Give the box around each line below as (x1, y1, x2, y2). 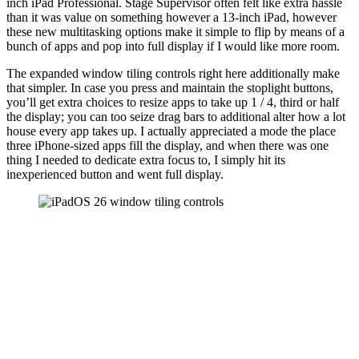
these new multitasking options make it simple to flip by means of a (6, 24, 345, 38)
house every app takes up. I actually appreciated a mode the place (6, 123, 336, 138)
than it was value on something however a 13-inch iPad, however (6, 10, 337, 24)
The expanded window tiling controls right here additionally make (6, 66, 340, 80)
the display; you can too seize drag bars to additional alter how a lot (6, 109, 345, 123)
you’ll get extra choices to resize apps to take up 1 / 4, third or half (6, 95, 339, 109)
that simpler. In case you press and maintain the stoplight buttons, (6, 80, 333, 95)
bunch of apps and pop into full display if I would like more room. (6, 38, 340, 53)
